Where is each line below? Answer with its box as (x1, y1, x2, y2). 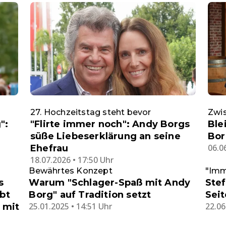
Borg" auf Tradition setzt (29, 189, 151, 200)
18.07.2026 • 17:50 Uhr (30, 154, 114, 165)
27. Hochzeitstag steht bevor (30, 107, 151, 117)
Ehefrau (30, 142, 69, 154)
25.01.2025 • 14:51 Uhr (29, 200, 112, 212)
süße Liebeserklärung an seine (30, 130, 181, 142)
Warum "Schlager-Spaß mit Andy (29, 177, 191, 188)
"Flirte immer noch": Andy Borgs (30, 118, 190, 130)
